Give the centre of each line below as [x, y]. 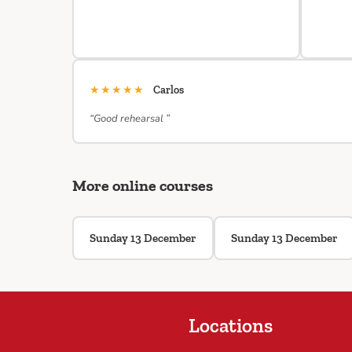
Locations [231, 325]
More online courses [143, 185]
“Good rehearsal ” [130, 119]
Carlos [169, 90]
